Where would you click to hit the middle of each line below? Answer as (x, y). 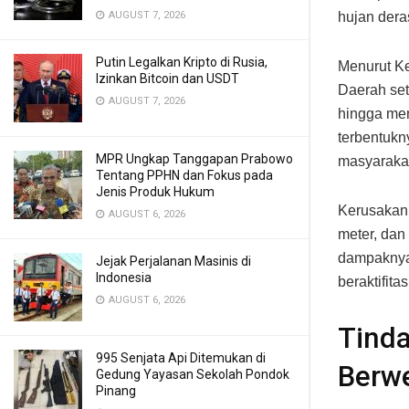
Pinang (116, 391)
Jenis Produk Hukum (155, 192)
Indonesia (124, 278)
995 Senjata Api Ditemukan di (181, 358)
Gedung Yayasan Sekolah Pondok (193, 374)
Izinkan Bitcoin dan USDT (168, 79)
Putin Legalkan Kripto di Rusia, (182, 62)
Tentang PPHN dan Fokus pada (184, 175)
